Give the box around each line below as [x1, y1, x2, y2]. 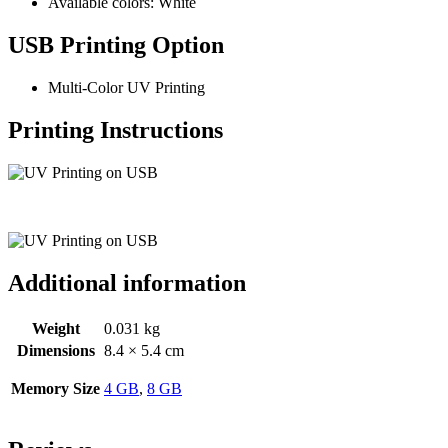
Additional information [8, 269, 246, 296]
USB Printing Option [8, 32, 224, 59]
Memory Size [11, 379, 100, 397]
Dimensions [16, 341, 95, 359]
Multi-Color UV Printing [48, 79, 205, 97]
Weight [31, 319, 80, 337]
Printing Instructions [8, 117, 223, 144]
